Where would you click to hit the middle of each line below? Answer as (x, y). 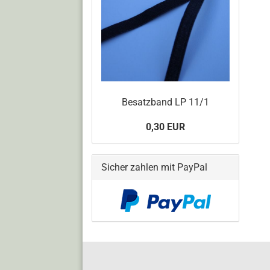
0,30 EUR (165, 127)
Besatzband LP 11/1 (165, 102)
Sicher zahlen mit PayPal (154, 167)
